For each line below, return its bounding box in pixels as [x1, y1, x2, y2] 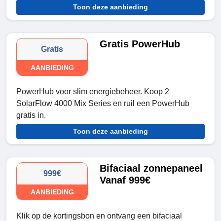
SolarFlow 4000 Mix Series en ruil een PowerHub [16, 99, 189, 108]
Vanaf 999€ [100, 175, 151, 186]
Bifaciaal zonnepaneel [100, 163, 203, 174]
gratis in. [16, 111, 46, 120]
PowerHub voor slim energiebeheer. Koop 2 [16, 87, 169, 96]
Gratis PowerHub [100, 38, 181, 50]
